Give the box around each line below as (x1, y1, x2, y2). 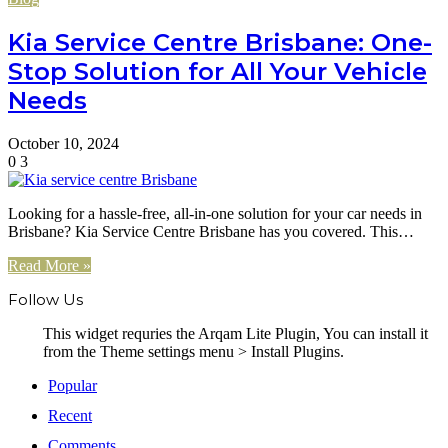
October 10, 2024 (8, 134, 119, 152)
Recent (48, 406, 92, 424)
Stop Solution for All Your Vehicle (8, 56, 427, 86)
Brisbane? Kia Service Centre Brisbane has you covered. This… (8, 222, 414, 240)
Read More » (8, 256, 91, 274)
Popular (48, 376, 97, 394)
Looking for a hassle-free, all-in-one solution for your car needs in (8, 204, 422, 222)
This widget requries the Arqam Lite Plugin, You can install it (43, 324, 428, 342)
